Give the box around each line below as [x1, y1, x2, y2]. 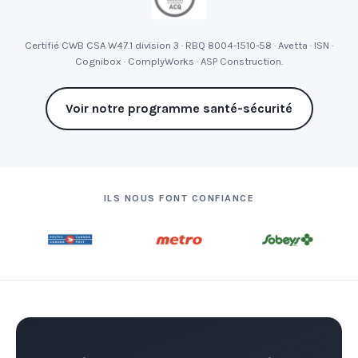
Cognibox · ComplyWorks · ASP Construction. [75, 54, 283, 67]
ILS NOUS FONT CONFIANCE [103, 192, 255, 204]
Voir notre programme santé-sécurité [66, 101, 292, 117]
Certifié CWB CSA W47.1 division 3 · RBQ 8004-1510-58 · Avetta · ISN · [25, 38, 333, 51]
